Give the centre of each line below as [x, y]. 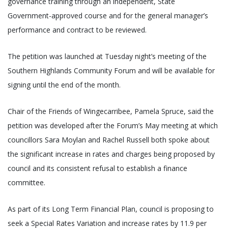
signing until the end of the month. [64, 85]
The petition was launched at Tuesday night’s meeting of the [107, 56]
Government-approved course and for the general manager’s [108, 16]
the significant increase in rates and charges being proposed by [111, 154]
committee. [26, 183]
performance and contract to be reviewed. [77, 30]
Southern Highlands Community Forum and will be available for [111, 71]
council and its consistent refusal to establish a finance [97, 168]
